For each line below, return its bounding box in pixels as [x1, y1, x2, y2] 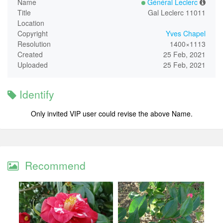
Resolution [17, 39, 51, 49]
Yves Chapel [166, 28, 206, 39]
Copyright [17, 28, 48, 39]
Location [17, 18, 44, 28]
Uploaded [17, 60, 48, 70]
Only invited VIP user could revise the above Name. [30, 109, 193, 119]
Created [17, 49, 43, 60]
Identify [16, 87, 54, 102]
